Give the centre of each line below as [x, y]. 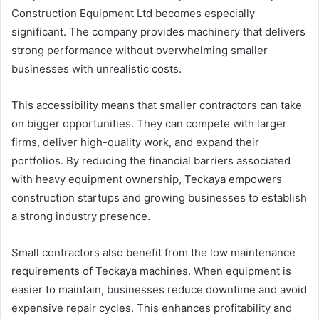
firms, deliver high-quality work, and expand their [135, 142]
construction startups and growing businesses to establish [159, 198]
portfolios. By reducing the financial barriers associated [151, 161]
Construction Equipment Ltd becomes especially [133, 14]
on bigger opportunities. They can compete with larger [149, 124]
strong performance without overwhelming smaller [140, 51]
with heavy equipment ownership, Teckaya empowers [147, 179]
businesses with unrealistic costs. [96, 69]
